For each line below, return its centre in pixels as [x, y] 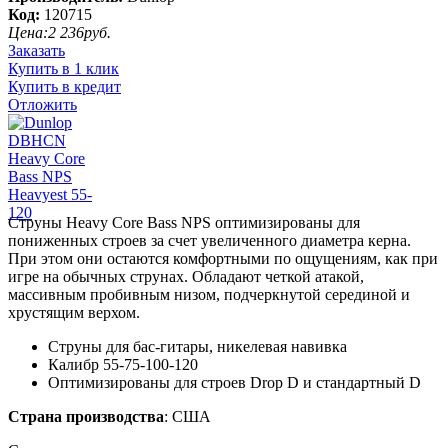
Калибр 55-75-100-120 [123, 364]
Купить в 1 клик [63, 68]
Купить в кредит [64, 86]
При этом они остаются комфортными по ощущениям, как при [223, 258]
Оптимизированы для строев [149, 382]
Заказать [36, 50]
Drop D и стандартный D [335, 382]
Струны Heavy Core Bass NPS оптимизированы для [184, 222]
